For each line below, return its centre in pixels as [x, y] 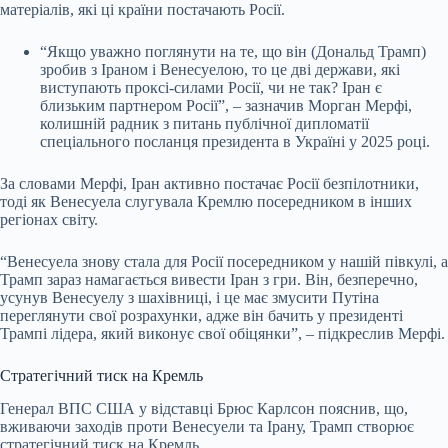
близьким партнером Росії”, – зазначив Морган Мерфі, [226, 106]
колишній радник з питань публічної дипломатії [204, 124]
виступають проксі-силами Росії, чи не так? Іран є [211, 88]
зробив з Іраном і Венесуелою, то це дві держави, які [220, 70]
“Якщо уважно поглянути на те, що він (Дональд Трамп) [233, 52]
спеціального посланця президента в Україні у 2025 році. [235, 142]
